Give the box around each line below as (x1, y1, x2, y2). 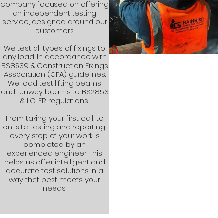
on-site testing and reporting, (3, 122, 106, 132)
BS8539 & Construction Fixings (1, 60, 108, 71)
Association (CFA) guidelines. (3, 69, 106, 79)
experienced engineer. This (7, 148, 102, 158)
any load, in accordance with (2, 52, 107, 62)
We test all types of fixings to (4, 43, 105, 53)
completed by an (23, 139, 86, 149)
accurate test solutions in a (6, 165, 103, 176)
